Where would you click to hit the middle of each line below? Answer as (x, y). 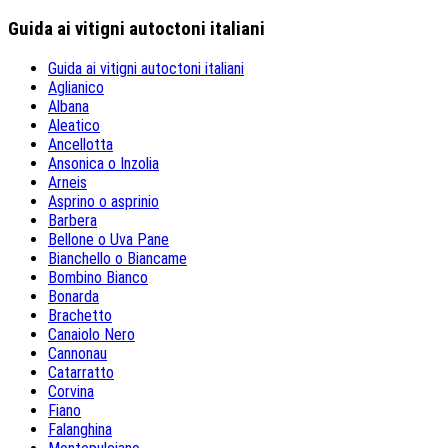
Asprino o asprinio (103, 201)
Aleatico (74, 125)
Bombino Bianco (98, 277)
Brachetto (80, 315)
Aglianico (76, 87)
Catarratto (81, 372)
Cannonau (77, 353)
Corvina (71, 391)
